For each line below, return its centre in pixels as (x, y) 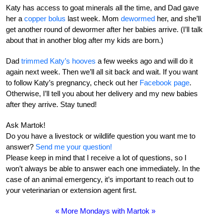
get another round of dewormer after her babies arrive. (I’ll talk (104, 29)
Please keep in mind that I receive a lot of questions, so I (96, 157)
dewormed (138, 18)
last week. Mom (93, 18)
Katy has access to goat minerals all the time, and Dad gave (102, 7)
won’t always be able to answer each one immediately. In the (103, 168)
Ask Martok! (26, 125)
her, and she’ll (178, 18)
